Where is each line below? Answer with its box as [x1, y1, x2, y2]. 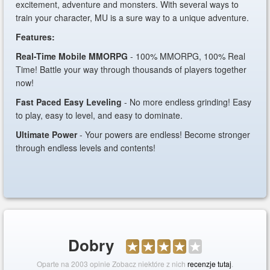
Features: [16, 31, 55, 43]
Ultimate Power [16, 128, 78, 140]
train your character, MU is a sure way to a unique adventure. [16, 11, 252, 24]
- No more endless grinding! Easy [122, 96, 252, 108]
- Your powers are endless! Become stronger [77, 128, 251, 140]
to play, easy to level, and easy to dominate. [16, 109, 183, 121]
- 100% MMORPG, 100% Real [128, 50, 246, 62]
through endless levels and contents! [16, 142, 156, 154]
